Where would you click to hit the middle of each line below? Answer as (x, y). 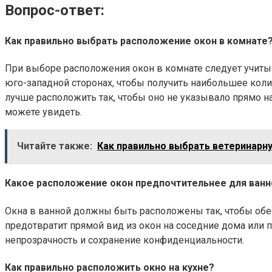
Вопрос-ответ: (55, 10)
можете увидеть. (43, 112)
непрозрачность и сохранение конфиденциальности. (124, 240)
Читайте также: (55, 146)
